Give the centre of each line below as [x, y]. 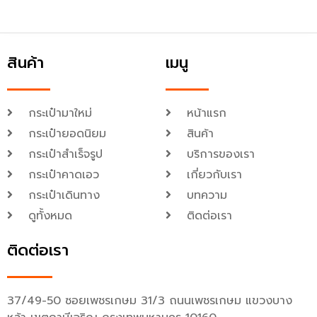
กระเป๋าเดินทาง [64, 195]
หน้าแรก [207, 113]
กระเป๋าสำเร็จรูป [65, 154]
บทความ [207, 195]
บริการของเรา [221, 154]
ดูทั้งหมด [50, 215]
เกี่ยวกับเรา [214, 174]
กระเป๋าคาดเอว [64, 174]
